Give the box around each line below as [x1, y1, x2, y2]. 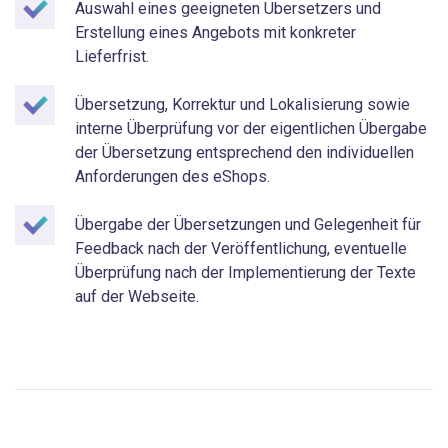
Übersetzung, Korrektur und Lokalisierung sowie [75, 95, 410, 115]
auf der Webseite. [75, 287, 199, 307]
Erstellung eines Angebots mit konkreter [75, 23, 356, 43]
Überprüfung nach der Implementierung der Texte [75, 263, 416, 283]
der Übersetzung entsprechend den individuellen [75, 143, 414, 163]
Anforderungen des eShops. [75, 167, 270, 187]
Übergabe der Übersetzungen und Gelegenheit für [75, 215, 421, 235]
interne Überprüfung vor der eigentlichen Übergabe [75, 119, 427, 139]
